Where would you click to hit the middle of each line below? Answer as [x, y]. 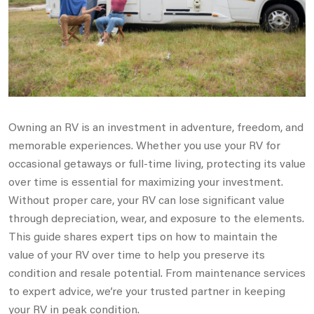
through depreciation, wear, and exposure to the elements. [156, 217]
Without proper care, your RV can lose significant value [146, 199]
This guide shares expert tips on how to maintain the [143, 235]
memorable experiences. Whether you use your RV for [144, 144]
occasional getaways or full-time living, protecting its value [157, 163]
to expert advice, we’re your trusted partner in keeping [147, 290]
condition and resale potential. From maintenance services [157, 272]
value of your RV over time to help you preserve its [137, 254]
